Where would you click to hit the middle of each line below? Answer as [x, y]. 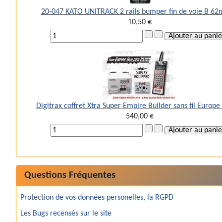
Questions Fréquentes [70, 176]
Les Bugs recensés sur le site [66, 214]
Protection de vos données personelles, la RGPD [97, 198]
